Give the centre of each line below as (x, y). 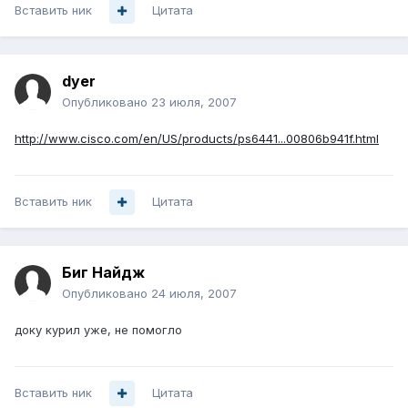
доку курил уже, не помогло (98, 330)
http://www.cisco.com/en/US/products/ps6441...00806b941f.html (197, 139)
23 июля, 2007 (194, 102)
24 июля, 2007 (194, 294)
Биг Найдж (103, 273)
